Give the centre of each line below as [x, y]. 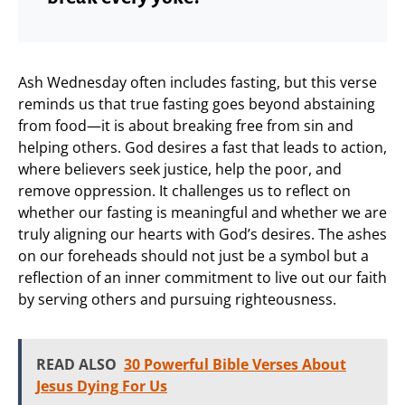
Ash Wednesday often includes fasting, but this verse [198, 82]
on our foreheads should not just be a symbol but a [193, 255]
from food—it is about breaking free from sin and [186, 125]
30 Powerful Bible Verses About [235, 364]
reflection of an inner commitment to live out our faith [202, 277]
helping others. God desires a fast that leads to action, [202, 147]
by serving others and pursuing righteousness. [177, 299]
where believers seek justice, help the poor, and [180, 169]
